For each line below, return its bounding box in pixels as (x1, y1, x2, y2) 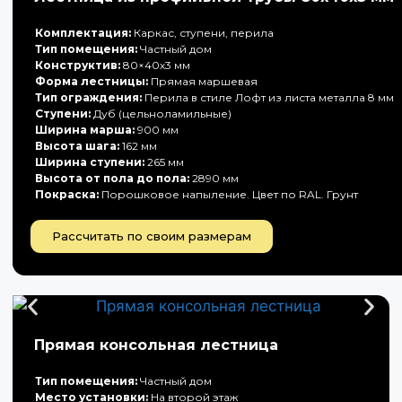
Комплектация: (35, 26, 131, 39)
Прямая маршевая (148, 74, 258, 88)
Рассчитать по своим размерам (52, 229, 251, 243)
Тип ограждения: (35, 91, 142, 104)
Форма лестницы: (35, 74, 148, 88)
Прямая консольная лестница (34, 336, 278, 354)
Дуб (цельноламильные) (91, 107, 232, 120)
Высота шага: (35, 139, 119, 153)
